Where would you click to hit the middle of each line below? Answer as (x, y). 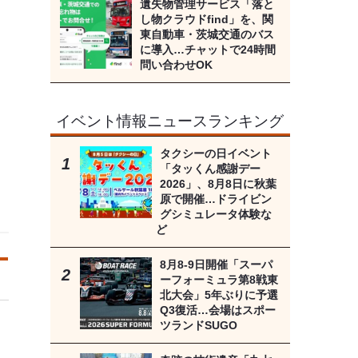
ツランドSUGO (198, 326)
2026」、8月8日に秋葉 (218, 184)
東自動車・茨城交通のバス (207, 35)
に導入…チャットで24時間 (207, 50)
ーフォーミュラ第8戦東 (219, 280)
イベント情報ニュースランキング (170, 121)
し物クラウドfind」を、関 (206, 20)
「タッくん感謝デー (210, 169)
